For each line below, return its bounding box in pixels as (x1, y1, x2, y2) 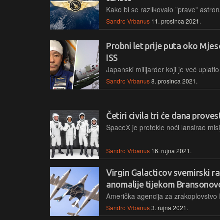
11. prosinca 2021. (151, 16, 201, 25)
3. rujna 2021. (151, 203, 188, 212)
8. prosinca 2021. (151, 76, 197, 85)
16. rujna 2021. (151, 146, 192, 155)
